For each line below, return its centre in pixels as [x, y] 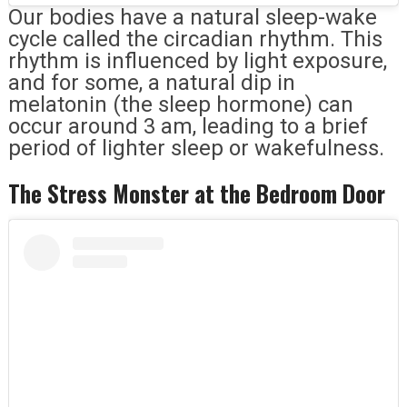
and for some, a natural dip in [151, 82]
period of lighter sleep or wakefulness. [196, 148]
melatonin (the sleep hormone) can [180, 104]
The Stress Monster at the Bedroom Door [196, 193]
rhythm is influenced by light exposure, [197, 60]
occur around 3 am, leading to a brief [188, 126]
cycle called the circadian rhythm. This [195, 39]
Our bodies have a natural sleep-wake [192, 17]
